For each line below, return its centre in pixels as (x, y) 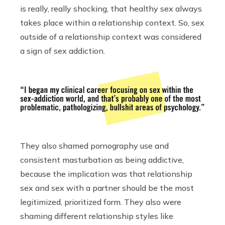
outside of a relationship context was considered (111, 37)
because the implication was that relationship (106, 174)
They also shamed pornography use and (94, 145)
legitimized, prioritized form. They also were (101, 202)
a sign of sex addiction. (63, 51)
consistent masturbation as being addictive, (102, 159)
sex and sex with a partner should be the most (107, 188)
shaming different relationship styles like (97, 216)
